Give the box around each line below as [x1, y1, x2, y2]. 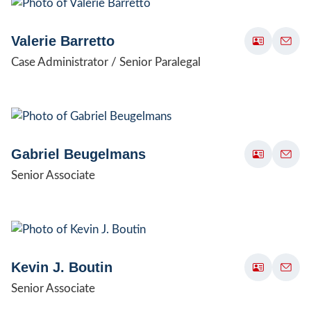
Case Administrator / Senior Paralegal [11, 56, 201, 68]
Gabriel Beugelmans [11, 146, 146, 162]
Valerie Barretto [11, 33, 115, 49]
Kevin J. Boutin [11, 259, 112, 275]
